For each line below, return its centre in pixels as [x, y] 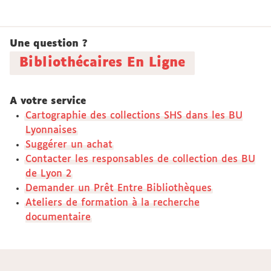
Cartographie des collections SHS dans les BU [134, 116]
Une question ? [49, 44]
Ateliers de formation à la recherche [112, 203]
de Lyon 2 [48, 174]
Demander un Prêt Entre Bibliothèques [118, 188]
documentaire [58, 217]
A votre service [48, 101]
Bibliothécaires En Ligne [102, 63]
